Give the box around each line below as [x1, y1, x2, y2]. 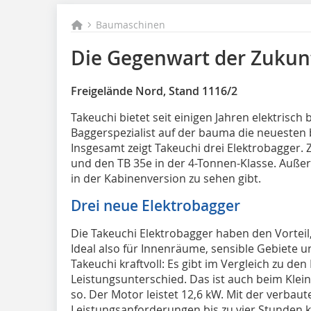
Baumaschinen [96, 18, 166, 31]
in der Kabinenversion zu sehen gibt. [71, 171, 261, 186]
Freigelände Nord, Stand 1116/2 [71, 83, 237, 99]
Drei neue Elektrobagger [71, 196, 240, 215]
